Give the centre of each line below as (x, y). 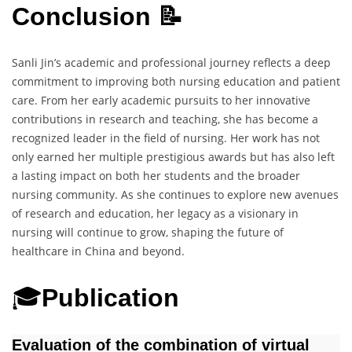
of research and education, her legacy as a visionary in (155, 214)
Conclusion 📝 (97, 16)
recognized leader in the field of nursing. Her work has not (166, 138)
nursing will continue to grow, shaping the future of (148, 233)
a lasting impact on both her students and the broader (156, 176)
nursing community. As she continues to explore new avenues (175, 195)
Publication (114, 297)
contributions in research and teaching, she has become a (165, 119)
